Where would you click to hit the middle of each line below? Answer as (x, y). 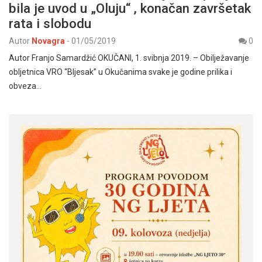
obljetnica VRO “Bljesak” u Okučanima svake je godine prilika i (120, 72)
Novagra (48, 41)
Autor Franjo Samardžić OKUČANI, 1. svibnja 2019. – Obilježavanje (129, 58)
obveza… (25, 86)
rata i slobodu (50, 23)
